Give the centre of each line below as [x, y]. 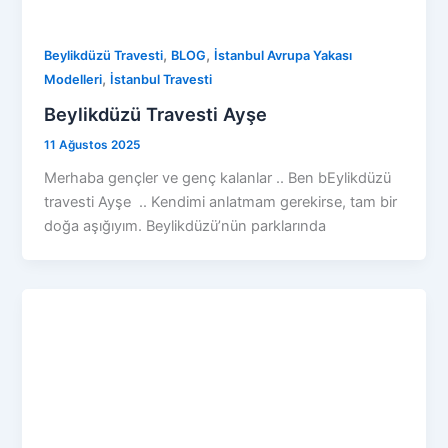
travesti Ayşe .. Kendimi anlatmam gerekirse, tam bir [221, 201]
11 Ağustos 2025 [92, 144]
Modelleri [73, 80]
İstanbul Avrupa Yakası [283, 56]
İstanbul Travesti [161, 80]
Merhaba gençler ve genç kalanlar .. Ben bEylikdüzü [218, 177]
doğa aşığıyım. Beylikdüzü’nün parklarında [185, 225]
